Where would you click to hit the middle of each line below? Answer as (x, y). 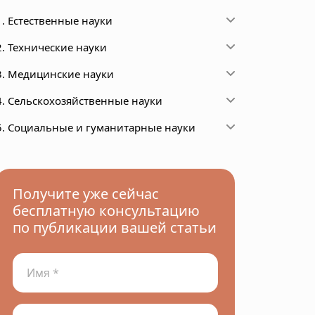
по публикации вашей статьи (115, 227)
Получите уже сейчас (86, 194)
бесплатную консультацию (106, 211)
